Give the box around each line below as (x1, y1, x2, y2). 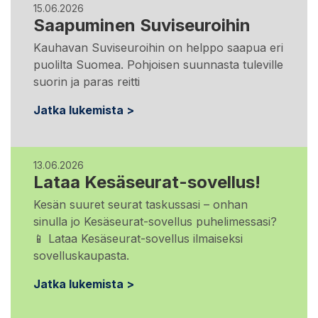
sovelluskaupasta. (33, 248, 129, 263)
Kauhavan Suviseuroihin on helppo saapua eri (33, 40, 283, 55)
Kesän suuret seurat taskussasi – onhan (33, 197, 248, 212)
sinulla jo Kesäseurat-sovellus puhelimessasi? (33, 214, 277, 229)
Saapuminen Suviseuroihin (33, 14, 251, 35)
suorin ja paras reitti (33, 74, 140, 89)
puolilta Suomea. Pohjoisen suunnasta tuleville (33, 57, 283, 72)
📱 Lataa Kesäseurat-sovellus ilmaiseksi (33, 231, 243, 246)
